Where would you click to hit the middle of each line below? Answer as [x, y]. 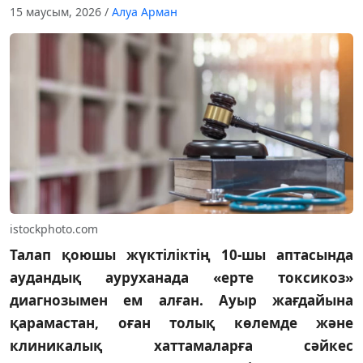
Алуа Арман [145, 12]
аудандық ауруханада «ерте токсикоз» [181, 277]
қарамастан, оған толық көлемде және [181, 322]
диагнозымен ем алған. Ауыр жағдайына [181, 300]
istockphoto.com [54, 228]
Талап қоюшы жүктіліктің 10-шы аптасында [181, 254]
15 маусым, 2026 [57, 12]
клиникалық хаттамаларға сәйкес [181, 345]
